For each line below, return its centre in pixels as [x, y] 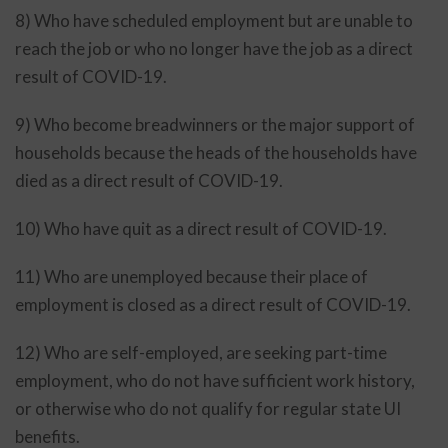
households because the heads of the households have [216, 152]
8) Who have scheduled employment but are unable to [214, 20]
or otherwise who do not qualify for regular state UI [208, 408]
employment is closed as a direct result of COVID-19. [213, 304]
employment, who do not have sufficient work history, [215, 380]
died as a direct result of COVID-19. [149, 180]
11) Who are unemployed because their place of [191, 276]
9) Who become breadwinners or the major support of [215, 124]
